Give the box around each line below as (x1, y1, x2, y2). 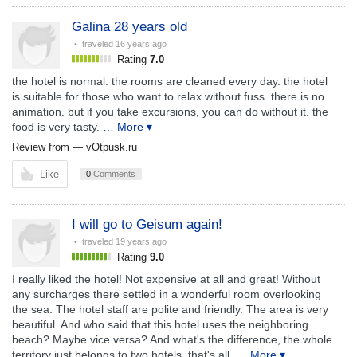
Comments (91, 169, 135, 178)
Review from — (12, 141, 86, 153)
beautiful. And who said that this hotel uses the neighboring (12, 318, 308, 331)
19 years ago (116, 237, 167, 246)
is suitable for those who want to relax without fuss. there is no (12, 90, 324, 103)
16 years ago (116, 39, 167, 49)
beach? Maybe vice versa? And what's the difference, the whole (12, 333, 332, 346)
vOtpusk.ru (86, 141, 137, 153)
